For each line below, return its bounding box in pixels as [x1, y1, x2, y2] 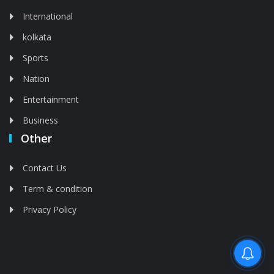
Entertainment [23, 94, 79, 105]
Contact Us [23, 162, 67, 174]
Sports [23, 52, 48, 64]
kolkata [23, 31, 51, 43]
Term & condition [23, 183, 92, 194]
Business [23, 114, 58, 126]
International [23, 10, 73, 22]
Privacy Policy [23, 204, 76, 215]
